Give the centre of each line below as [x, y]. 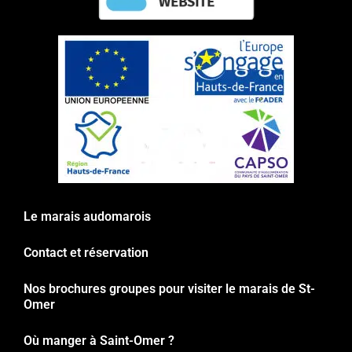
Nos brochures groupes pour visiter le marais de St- [169, 288]
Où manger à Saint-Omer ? [99, 340]
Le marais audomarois [87, 216]
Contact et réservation [86, 252]
